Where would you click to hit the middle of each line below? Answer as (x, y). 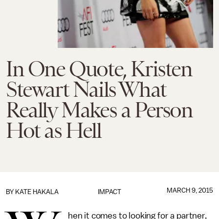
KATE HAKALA (37, 192)
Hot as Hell (54, 131)
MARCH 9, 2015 (190, 190)
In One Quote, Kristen (99, 69)
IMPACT (109, 192)
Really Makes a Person (99, 110)
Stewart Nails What (86, 89)
